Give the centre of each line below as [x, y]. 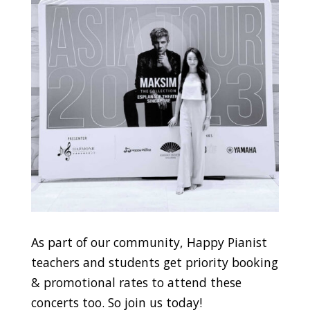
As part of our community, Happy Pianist [149, 242]
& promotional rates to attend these [136, 282]
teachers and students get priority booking [154, 262]
